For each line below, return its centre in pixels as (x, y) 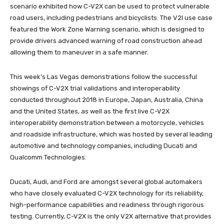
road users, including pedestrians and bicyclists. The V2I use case (111, 17)
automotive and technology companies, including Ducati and (103, 145)
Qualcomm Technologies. (48, 157)
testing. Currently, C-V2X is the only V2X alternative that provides (111, 216)
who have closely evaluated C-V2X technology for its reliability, (107, 193)
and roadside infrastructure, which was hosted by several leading (111, 134)
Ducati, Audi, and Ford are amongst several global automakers (106, 181)
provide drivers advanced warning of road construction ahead (106, 40)
